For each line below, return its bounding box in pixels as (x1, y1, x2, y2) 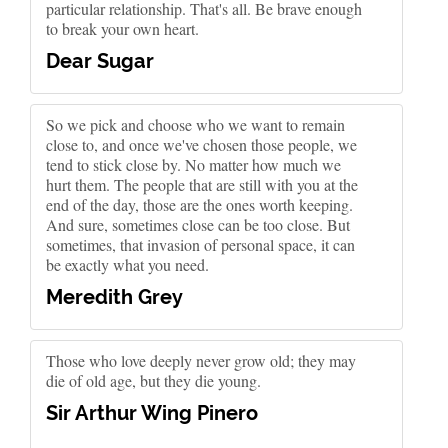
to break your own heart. (46, 18, 199, 39)
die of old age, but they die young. (46, 370, 261, 391)
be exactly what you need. (46, 254, 209, 275)
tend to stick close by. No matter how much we (46, 154, 341, 175)
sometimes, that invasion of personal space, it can (46, 234, 355, 255)
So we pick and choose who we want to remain (46, 114, 345, 135)
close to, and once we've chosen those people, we (46, 134, 357, 155)
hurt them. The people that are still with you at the (46, 174, 358, 195)
